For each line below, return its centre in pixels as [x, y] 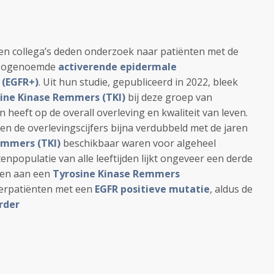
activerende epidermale [117, 67]
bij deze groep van [169, 97]
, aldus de [231, 189]
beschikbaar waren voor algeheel [139, 143]
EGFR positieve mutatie [152, 189]
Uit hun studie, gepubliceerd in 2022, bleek [140, 82]
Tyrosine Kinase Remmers [116, 174]
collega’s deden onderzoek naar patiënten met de [125, 51]
